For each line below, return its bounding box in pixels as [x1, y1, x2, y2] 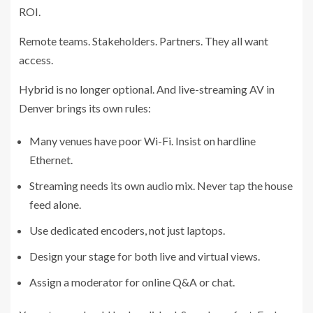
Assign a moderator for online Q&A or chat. [29, 275, 235, 289]
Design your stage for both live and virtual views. [29, 249, 260, 263]
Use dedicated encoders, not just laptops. [29, 223, 225, 237]
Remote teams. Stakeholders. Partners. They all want [19, 34, 268, 48]
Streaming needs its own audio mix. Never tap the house [29, 178, 293, 192]
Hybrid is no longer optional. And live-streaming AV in [19, 82, 275, 96]
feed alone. [29, 197, 81, 211]
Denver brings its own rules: [19, 101, 151, 115]
